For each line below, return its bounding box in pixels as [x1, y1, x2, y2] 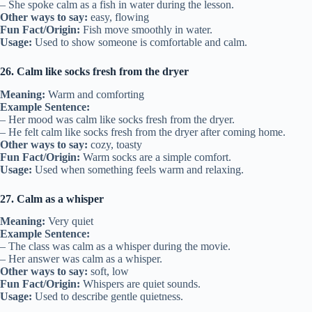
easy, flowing [88, 10, 149, 23]
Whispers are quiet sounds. [80, 278, 201, 290]
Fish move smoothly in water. [80, 23, 212, 36]
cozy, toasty [88, 138, 142, 150]
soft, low [88, 265, 129, 278]
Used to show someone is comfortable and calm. [32, 36, 247, 48]
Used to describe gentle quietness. [32, 290, 183, 303]
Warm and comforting [45, 88, 144, 100]
